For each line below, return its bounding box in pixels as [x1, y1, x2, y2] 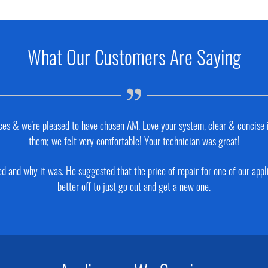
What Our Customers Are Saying [27, 51, 241, 71]
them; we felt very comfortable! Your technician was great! [28, 138, 240, 148]
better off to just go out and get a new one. [57, 183, 211, 194]
